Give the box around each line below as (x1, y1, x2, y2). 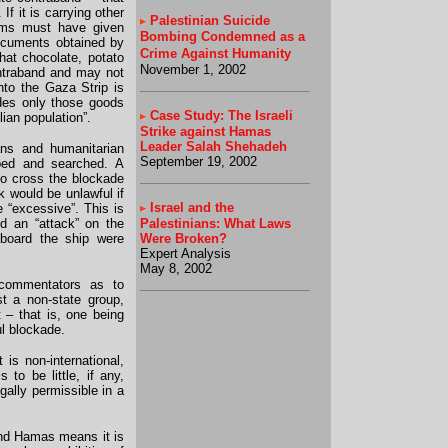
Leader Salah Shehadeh (140, 139, 287, 154)
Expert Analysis (140, 246, 231, 261)
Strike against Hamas (140, 124, 271, 139)
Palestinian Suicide (150, 13, 270, 28)
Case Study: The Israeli (150, 108, 293, 123)
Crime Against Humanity (140, 46, 291, 61)
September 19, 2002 (140, 154, 257, 169)
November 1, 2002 (140, 62, 246, 77)
